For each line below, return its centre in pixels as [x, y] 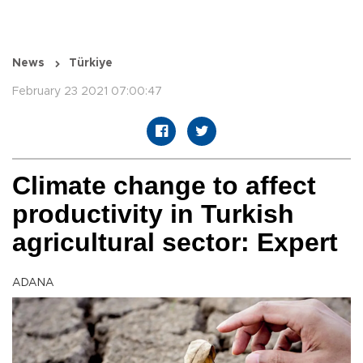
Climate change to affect [164, 186]
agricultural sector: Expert [175, 243]
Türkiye [91, 64]
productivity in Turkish [153, 214]
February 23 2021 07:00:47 [87, 92]
